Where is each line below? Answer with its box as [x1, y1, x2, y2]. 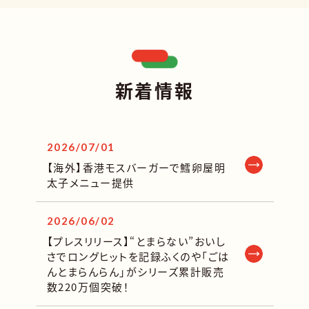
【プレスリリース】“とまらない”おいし [46, 233, 226, 248]
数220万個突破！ [46, 279, 130, 294]
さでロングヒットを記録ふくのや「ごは [46, 248, 230, 263]
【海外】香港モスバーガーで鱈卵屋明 [46, 159, 226, 175]
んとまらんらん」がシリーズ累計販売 [46, 263, 224, 279]
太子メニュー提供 [46, 175, 134, 190]
